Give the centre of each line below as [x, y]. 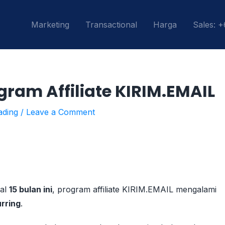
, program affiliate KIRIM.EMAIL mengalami [134, 189]
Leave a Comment [61, 112]
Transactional [111, 24]
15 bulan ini [31, 189]
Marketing [50, 24]
